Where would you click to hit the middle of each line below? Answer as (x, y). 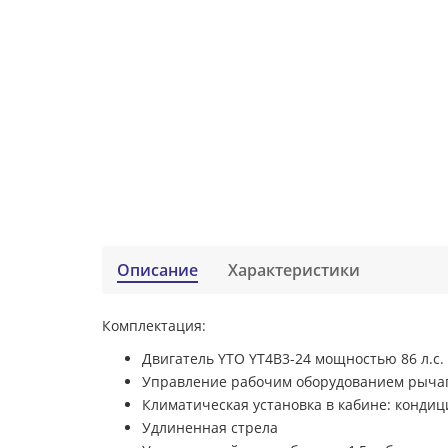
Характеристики (294, 270)
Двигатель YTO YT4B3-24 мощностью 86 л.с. (293, 358)
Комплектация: (154, 325)
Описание (157, 270)
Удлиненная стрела (210, 427)
